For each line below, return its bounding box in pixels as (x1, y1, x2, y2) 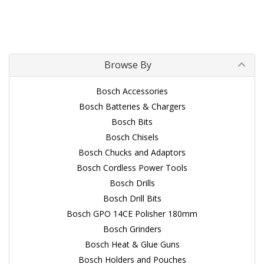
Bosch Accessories (96, 85, 168, 97)
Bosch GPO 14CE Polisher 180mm (67, 208, 197, 219)
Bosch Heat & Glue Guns (84, 239, 180, 250)
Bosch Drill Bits (103, 193, 161, 204)
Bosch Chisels (105, 131, 159, 143)
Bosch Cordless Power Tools (77, 162, 187, 173)
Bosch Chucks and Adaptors (78, 147, 186, 158)
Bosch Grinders (103, 223, 161, 235)
